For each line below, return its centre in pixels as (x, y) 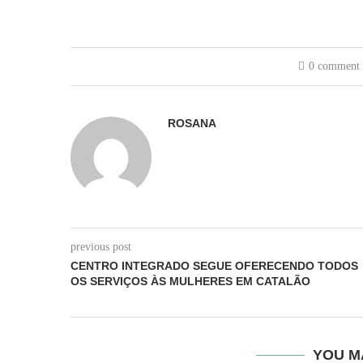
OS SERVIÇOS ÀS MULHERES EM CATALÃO (190, 281)
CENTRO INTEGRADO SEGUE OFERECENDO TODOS (214, 266)
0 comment (335, 66)
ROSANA (192, 123)
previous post (101, 247)
